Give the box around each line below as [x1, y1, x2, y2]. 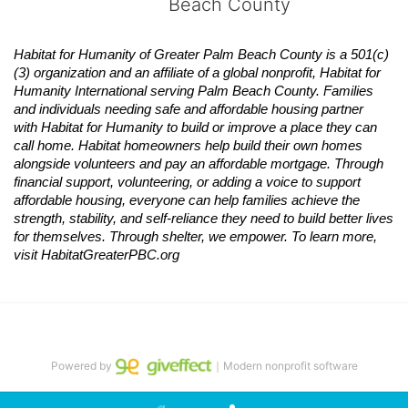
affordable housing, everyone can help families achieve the [14, 192, 360, 208]
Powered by [50, 359, 115, 373]
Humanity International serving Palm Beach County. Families [14, 83, 373, 98]
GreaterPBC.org [83, 247, 179, 262]
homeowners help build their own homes [124, 138, 362, 153]
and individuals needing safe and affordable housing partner [14, 101, 363, 117]
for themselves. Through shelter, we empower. [14, 229, 291, 244]
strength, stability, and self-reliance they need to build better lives [14, 210, 393, 226]
